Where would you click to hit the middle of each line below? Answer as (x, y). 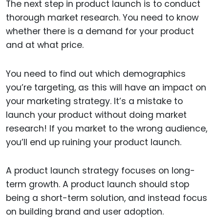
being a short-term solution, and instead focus (107, 198)
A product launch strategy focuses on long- (100, 171)
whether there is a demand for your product (100, 31)
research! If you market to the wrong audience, (107, 128)
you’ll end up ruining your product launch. (94, 142)
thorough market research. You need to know (102, 17)
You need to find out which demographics (96, 74)
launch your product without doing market (96, 115)
